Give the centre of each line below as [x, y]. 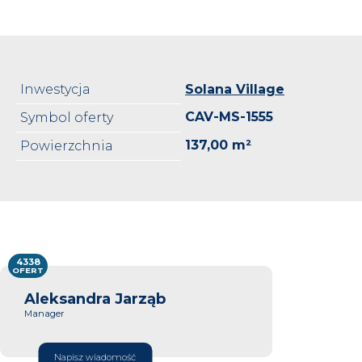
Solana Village [235, 89]
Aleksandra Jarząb [95, 298]
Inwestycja [55, 89]
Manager [44, 313]
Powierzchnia [67, 145]
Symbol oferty [67, 117]
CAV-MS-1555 [229, 116]
